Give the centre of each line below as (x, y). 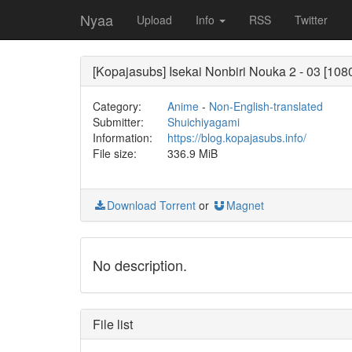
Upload (154, 20)
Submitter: (118, 122)
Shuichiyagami (203, 122)
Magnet (245, 205)
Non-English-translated (266, 106)
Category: (117, 106)
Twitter (311, 20)
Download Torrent (151, 205)
